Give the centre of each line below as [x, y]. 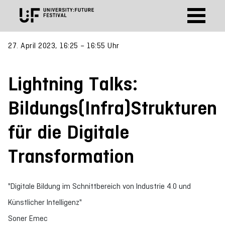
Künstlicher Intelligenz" [45, 202]
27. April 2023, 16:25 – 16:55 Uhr [64, 45]
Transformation [71, 156]
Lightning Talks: [73, 84]
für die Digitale [69, 132]
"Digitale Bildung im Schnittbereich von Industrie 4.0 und [99, 186]
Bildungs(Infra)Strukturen [113, 108]
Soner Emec [28, 218]
